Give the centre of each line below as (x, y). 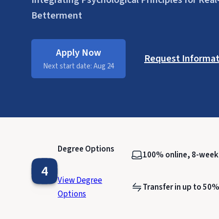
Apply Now (78, 53)
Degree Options (86, 149)
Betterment (57, 16)
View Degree (80, 180)
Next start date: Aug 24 (78, 66)
